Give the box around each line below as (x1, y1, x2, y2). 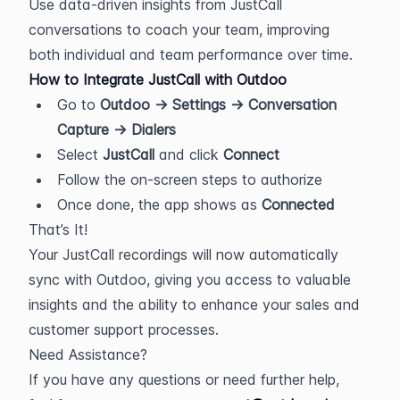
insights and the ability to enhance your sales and (29, 296, 360, 313)
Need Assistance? (29, 346, 147, 363)
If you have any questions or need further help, (29, 371, 339, 388)
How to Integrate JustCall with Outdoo (29, 71, 287, 88)
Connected (262, 196, 335, 213)
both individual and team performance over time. (29, 46, 353, 63)
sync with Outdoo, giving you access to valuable (29, 271, 351, 288)
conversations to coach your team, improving (29, 21, 329, 38)
